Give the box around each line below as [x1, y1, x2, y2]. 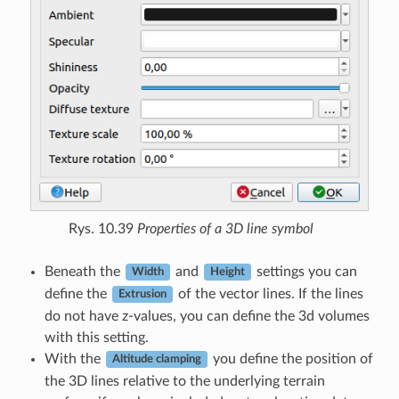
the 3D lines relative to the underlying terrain [44, 373, 325, 388]
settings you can [252, 264, 357, 279]
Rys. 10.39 [68, 221, 137, 236]
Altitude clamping [111, 354, 201, 365]
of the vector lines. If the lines [174, 286, 363, 301]
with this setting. [44, 330, 149, 345]
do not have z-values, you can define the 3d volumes [44, 308, 370, 323]
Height [209, 266, 245, 278]
